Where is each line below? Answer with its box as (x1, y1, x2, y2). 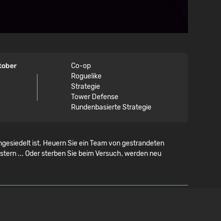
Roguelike (71, 72, 102, 80)
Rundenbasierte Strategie (71, 103, 152, 111)
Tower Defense (71, 92, 119, 101)
